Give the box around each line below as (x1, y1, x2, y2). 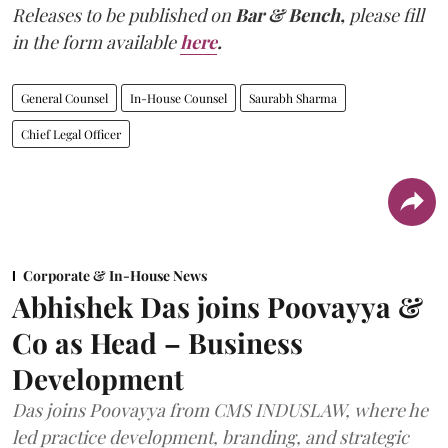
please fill (349, 2, 424, 27)
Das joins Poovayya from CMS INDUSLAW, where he (12, 397, 428, 422)
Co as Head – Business (12, 323, 303, 361)
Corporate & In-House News (23, 265, 207, 285)
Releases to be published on (12, 2, 231, 27)
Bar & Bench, (231, 2, 349, 27)
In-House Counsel (130, 89, 227, 106)
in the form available (12, 29, 176, 54)
